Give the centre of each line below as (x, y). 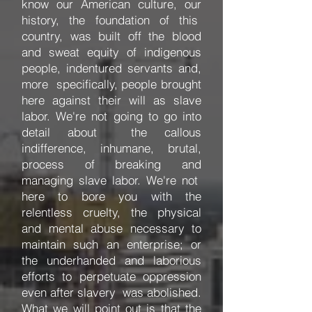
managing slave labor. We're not (111, 180)
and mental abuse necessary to (111, 228)
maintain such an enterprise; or (111, 244)
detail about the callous (111, 132)
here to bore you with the (111, 196)
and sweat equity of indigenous (111, 52)
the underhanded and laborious (111, 260)
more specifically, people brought (111, 84)
